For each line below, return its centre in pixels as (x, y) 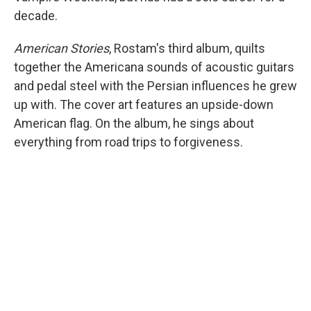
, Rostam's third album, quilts (187, 48)
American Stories (61, 48)
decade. (36, 16)
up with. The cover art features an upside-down (144, 104)
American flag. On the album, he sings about (134, 123)
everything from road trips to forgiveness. (128, 142)
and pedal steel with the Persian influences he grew (155, 86)
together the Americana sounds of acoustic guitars (154, 67)
